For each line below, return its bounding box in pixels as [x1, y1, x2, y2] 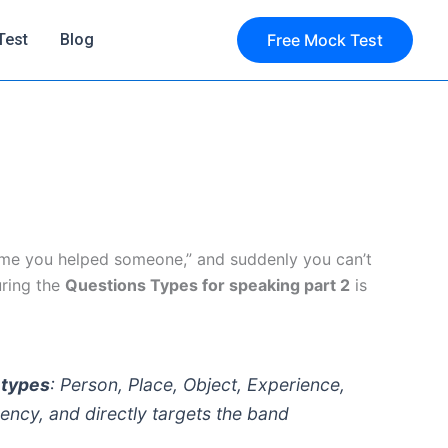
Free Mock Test [267, 30, 383, 50]
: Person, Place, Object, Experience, [50, 374, 345, 396]
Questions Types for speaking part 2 [65, 275, 350, 295]
